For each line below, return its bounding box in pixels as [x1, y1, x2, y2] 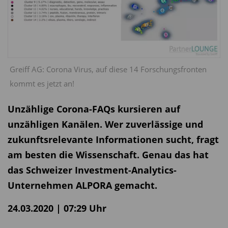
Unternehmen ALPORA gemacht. [8, 179, 157, 192]
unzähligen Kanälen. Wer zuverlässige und [8, 118, 203, 131]
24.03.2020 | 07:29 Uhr [8, 202, 106, 215]
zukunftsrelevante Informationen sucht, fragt [8, 133, 219, 146]
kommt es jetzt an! [10, 78, 74, 89]
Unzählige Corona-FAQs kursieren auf [8, 103, 180, 116]
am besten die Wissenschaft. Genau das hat [8, 149, 209, 161]
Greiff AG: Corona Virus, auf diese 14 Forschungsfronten [10, 64, 207, 74]
